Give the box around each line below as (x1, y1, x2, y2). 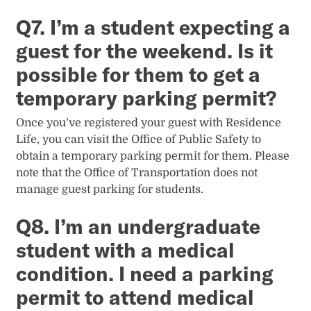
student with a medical (16, 237, 235, 262)
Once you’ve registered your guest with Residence (16, 116, 282, 129)
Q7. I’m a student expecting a (16, 14, 291, 40)
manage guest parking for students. (16, 183, 204, 196)
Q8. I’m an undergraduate (16, 213, 261, 239)
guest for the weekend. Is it (16, 37, 274, 63)
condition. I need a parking (16, 260, 274, 286)
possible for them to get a (16, 61, 261, 87)
